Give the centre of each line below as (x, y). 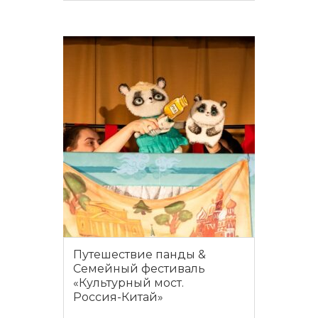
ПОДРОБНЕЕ (159, 15)
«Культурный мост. (128, 283)
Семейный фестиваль (139, 269)
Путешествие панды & (139, 255)
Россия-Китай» (118, 297)
